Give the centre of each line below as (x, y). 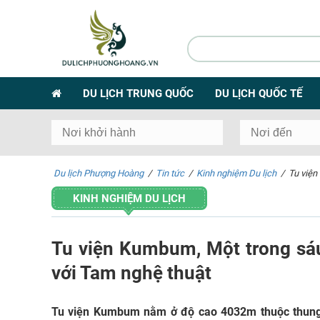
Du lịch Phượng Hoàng (99, 173)
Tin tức (170, 173)
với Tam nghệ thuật (131, 272)
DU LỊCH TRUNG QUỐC (138, 93)
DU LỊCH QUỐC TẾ (259, 93)
